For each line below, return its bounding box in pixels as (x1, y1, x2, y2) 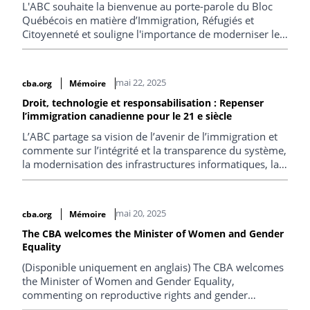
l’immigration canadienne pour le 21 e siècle (22, 109, 232, 123)
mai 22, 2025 (115, 76, 166, 89)
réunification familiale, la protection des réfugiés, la (22, 171, 266, 185)
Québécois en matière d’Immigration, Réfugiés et (22, 12, 254, 27)
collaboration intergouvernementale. (22, 199, 197, 213)
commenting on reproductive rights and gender (22, 288, 248, 302)
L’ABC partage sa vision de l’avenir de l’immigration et (22, 129, 277, 144)
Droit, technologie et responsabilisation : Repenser (22, 96, 264, 110)
